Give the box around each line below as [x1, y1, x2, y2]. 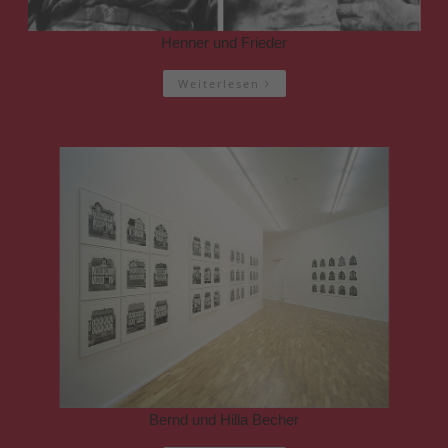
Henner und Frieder [161, 33, 287, 51]
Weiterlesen [177, 75, 265, 91]
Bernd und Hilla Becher [149, 411, 299, 429]
